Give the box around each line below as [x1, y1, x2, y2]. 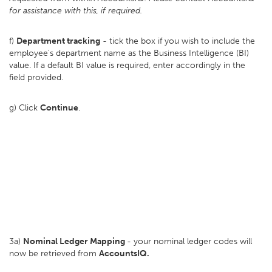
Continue [40, 103, 78, 113]
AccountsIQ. [99, 248, 149, 259]
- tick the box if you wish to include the [100, 36, 255, 46]
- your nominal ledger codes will [127, 236, 252, 246]
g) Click [9, 103, 40, 113]
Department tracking [16, 36, 100, 46]
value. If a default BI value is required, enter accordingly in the [9, 60, 245, 70]
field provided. [9, 72, 63, 83]
